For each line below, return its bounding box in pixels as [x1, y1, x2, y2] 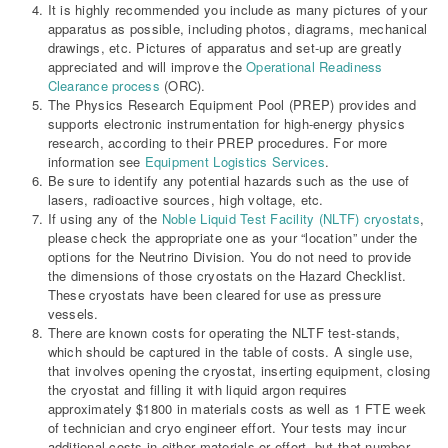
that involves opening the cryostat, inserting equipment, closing [47, 361, 431, 381]
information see [47, 152, 145, 172]
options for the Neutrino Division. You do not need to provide [47, 247, 412, 267]
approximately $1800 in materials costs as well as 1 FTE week [47, 399, 427, 419]
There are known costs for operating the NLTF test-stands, [47, 323, 401, 343]
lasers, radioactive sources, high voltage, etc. [47, 190, 324, 210]
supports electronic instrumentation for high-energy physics [47, 114, 405, 134]
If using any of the [47, 209, 162, 229]
